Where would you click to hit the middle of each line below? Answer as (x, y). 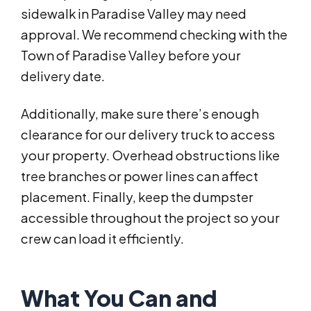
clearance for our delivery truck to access (148, 135)
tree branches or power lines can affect (140, 176)
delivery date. (63, 76)
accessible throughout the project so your (150, 218)
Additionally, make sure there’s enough (140, 114)
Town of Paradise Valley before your (131, 56)
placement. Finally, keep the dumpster (137, 197)
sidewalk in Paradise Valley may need (134, 14)
